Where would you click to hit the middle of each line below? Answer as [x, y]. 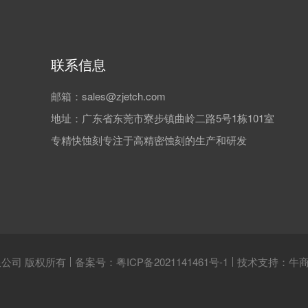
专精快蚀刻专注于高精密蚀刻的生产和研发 [149, 140]
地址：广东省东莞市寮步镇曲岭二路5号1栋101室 [163, 118]
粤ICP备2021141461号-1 [172, 262]
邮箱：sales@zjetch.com [108, 96]
